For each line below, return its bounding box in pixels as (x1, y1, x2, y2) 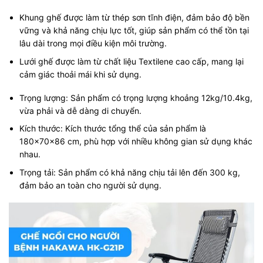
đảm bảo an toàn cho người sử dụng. (19, 180, 162, 190)
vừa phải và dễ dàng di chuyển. (19, 105, 142, 116)
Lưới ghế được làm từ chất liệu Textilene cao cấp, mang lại (19, 56, 244, 66)
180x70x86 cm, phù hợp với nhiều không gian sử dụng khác (19, 136, 253, 147)
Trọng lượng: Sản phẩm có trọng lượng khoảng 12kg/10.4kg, (19, 92, 253, 103)
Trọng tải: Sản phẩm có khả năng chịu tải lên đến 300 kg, (19, 167, 241, 177)
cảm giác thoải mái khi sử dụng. (19, 69, 142, 79)
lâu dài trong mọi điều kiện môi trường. (19, 38, 167, 49)
